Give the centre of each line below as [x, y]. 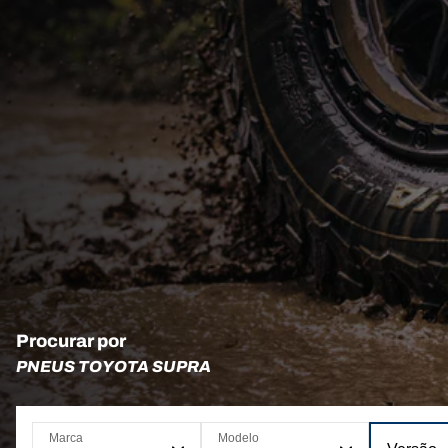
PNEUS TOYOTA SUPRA [113, 366]
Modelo [238, 438]
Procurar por [71, 341]
